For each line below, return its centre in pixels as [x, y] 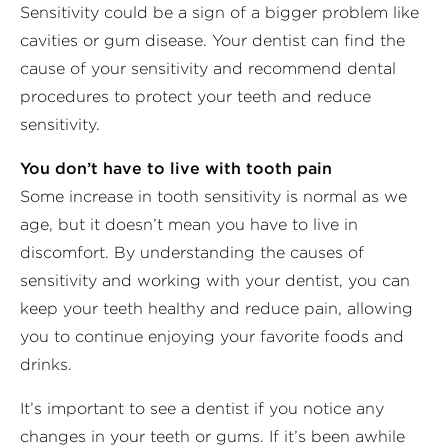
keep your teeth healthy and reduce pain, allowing [216, 308]
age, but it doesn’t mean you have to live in [189, 224]
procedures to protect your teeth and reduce [195, 96]
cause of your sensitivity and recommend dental [208, 68]
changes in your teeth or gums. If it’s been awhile [212, 436]
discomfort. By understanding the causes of [192, 252]
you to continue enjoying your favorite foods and [212, 336]
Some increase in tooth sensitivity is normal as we [213, 196]
